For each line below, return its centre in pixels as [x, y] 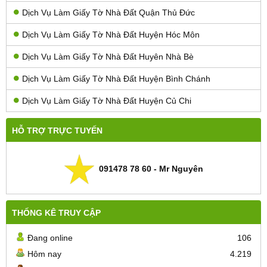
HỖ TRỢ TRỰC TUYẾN [57, 130]
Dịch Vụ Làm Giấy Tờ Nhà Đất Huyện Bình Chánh [116, 78]
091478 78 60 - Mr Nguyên [148, 168]
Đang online [50, 237]
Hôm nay [44, 254]
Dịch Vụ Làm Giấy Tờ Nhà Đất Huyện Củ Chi [107, 100]
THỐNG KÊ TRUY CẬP [56, 212]
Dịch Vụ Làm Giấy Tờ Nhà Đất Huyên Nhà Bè [108, 56]
